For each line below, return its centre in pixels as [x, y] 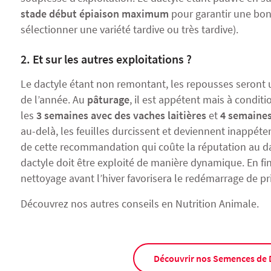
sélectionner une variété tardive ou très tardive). [129, 29]
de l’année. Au [54, 100]
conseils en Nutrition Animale [189, 204]
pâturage [108, 100]
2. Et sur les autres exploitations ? [106, 59]
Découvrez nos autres [71, 204]
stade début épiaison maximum [95, 14]
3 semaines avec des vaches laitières [121, 115]
